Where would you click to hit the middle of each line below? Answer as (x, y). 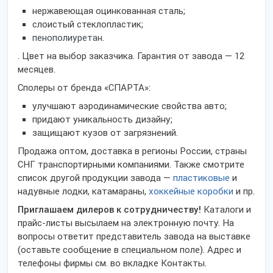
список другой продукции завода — (95, 178)
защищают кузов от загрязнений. (105, 133)
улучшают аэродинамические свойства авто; (129, 106)
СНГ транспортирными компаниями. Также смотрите (131, 165)
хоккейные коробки (191, 191)
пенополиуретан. (68, 38)
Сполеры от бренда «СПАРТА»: (84, 88)
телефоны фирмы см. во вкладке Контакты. (112, 263)
